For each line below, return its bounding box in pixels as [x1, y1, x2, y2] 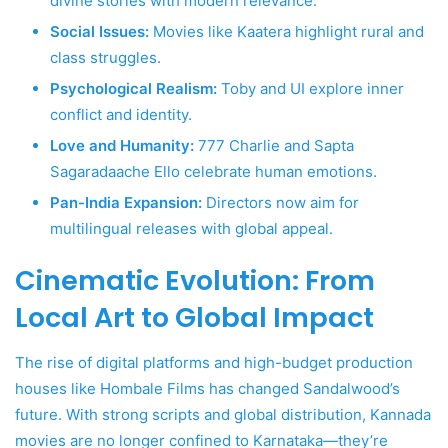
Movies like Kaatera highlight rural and [149, 22, 424, 42]
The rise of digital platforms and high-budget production [15, 352, 413, 372]
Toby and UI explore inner [217, 79, 404, 99]
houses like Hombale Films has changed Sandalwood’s [15, 378, 400, 398]
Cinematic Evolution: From [15, 262, 375, 300]
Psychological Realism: [50, 79, 217, 99]
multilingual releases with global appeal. [50, 219, 333, 239]
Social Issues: [50, 22, 149, 42]
